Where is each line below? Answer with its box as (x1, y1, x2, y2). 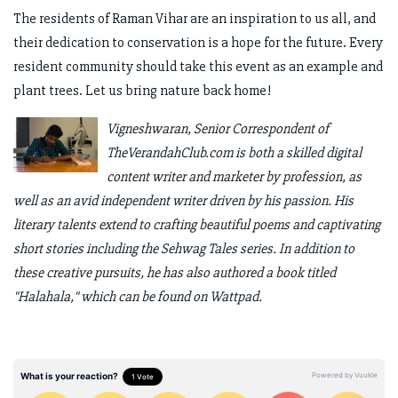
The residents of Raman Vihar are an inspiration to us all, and (13, 9, 376, 28)
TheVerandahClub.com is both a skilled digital (106, 143, 362, 162)
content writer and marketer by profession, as (106, 167, 362, 186)
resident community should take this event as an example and (13, 57, 383, 76)
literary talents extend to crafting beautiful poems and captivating (13, 215, 380, 234)
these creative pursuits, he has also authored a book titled (13, 263, 336, 282)
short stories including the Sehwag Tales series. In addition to (13, 239, 354, 258)
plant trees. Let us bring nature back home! (13, 81, 271, 99)
